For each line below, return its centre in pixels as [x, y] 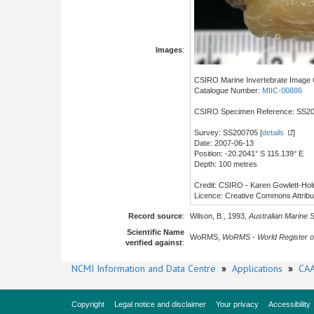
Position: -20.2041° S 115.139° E [249, 153]
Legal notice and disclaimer [160, 304]
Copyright [88, 304]
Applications [257, 268]
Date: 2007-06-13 [224, 143]
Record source [155, 216]
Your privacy [237, 304]
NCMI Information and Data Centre [144, 268]
